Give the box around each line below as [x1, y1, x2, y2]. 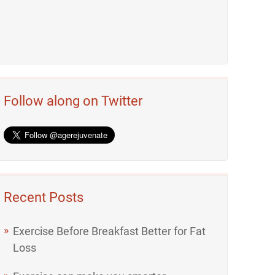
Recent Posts [4, 190, 84, 205]
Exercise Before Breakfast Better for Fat [13, 225, 206, 238]
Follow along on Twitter [4, 93, 143, 109]
